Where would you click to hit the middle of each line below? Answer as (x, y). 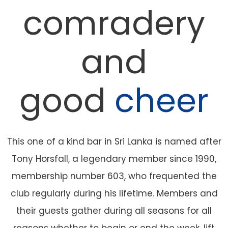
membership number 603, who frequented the (114, 176)
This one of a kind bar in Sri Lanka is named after (114, 142)
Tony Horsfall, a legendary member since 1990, (114, 159)
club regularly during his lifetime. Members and (114, 194)
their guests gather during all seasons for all (114, 211)
